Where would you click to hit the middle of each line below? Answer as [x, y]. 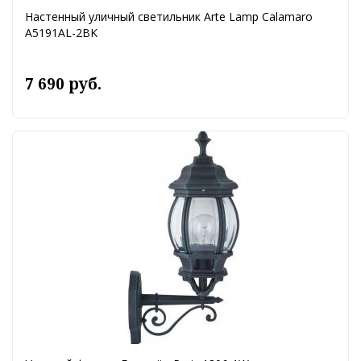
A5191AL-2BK [61, 33]
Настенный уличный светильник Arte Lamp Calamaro [169, 17]
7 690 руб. [63, 84]
